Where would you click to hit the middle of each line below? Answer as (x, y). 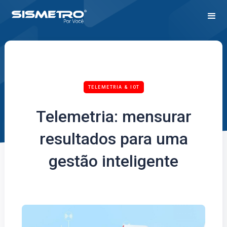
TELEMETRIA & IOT (114, 87)
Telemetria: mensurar (113, 117)
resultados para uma (113, 139)
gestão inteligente (113, 161)
